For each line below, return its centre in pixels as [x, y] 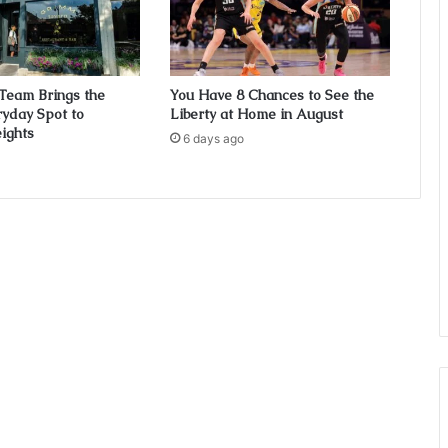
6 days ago [213, 139]
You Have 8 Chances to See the [271, 95]
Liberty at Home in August [256, 114]
